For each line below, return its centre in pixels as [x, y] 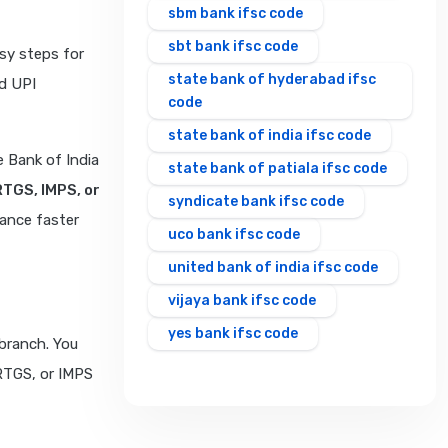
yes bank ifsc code [233, 334]
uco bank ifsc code [234, 235]
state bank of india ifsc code [269, 136]
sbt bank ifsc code [233, 47]
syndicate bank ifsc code [256, 202]
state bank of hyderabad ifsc [272, 80]
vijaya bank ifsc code [242, 301]
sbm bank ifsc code [235, 14]
